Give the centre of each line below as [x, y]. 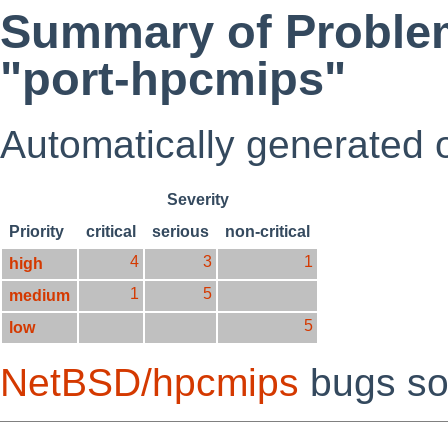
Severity [198, 200]
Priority [36, 232]
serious [181, 232]
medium [39, 296]
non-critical [268, 232]
